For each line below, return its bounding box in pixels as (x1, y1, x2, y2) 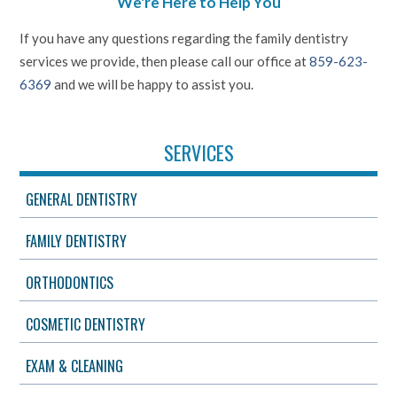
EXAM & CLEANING (26, 354, 124, 377)
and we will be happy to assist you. (51, 75, 254, 92)
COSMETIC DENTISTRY (26, 313, 146, 335)
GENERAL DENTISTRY (26, 188, 138, 210)
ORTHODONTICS (26, 271, 114, 293)
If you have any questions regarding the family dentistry (19, 29, 349, 46)
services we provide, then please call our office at (19, 52, 310, 69)
